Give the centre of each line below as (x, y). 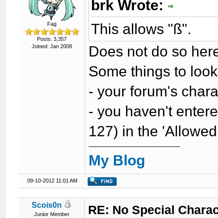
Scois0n (47, 205)
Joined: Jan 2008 (52, 46)
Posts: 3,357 (52, 39)
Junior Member (52, 214)
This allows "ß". (141, 29)
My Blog (117, 160)
